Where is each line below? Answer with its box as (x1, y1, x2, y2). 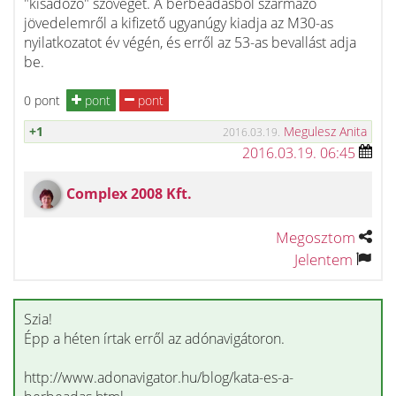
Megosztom (276, 227, 355, 247)
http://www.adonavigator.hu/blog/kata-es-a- (24, 368, 293, 387)
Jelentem (294, 249, 353, 270)
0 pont (24, 91, 60, 109)
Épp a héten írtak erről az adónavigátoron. (24, 329, 285, 348)
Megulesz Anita (284, 123, 367, 140)
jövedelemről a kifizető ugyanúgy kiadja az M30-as (24, 13, 333, 33)
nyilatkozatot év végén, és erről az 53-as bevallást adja (24, 33, 356, 52)
